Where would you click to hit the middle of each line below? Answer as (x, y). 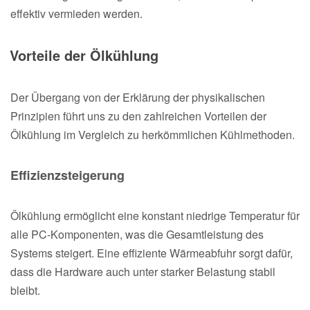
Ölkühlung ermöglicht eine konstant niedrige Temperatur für (155, 215)
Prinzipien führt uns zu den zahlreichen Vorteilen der (138, 116)
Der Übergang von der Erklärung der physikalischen (138, 97)
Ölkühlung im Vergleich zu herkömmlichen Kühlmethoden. (153, 134)
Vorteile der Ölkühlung (84, 55)
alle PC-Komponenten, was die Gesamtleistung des (137, 234)
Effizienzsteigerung (67, 175)
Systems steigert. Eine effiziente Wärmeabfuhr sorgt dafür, (152, 253)
